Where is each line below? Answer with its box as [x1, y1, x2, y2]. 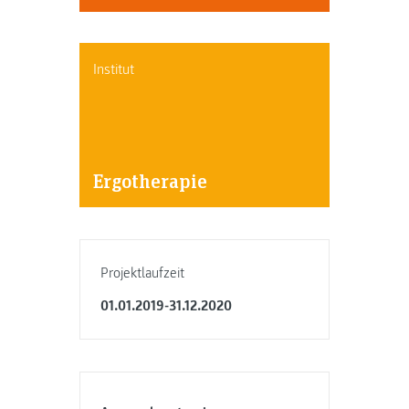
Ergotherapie [92, 167, 207, 194]
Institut [92, 60, 134, 79]
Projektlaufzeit [100, 264, 185, 283]
